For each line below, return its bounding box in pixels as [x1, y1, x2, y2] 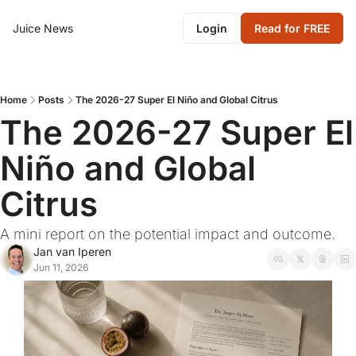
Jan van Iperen [33, 245, 111, 258]
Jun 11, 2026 [33, 261, 88, 273]
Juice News [13, 21, 73, 35]
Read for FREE [254, 21, 330, 35]
